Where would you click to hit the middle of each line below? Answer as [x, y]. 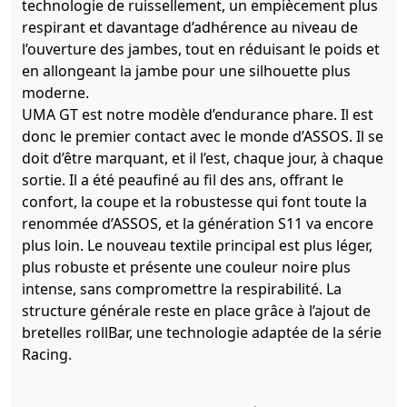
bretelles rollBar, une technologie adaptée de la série [202, 333]
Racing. [47, 355]
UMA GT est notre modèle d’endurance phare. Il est [198, 115]
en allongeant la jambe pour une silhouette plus [186, 71]
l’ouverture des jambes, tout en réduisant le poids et [201, 50]
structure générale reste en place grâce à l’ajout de [196, 311]
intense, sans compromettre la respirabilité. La [182, 289]
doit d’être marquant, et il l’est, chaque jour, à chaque [203, 159]
